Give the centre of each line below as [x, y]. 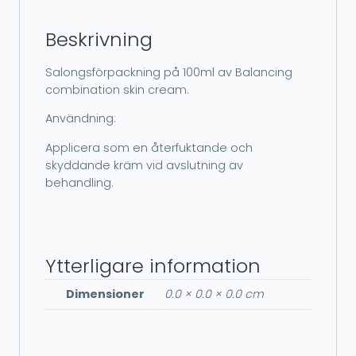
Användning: [81, 119]
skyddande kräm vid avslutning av [144, 165]
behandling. [79, 182]
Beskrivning [99, 39]
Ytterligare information [153, 266]
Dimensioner [105, 294]
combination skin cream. [117, 90]
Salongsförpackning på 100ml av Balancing [169, 73]
